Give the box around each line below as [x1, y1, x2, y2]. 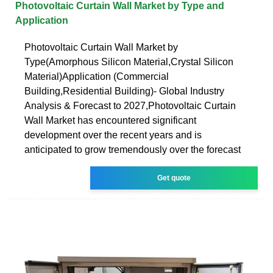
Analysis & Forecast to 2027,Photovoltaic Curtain [24, 100, 236, 111]
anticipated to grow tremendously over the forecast [24, 144, 241, 155]
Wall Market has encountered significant [24, 115, 196, 126]
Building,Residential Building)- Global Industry [24, 85, 224, 96]
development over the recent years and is [24, 129, 202, 140]
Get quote [157, 173, 191, 182]
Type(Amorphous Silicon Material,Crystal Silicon [24, 56, 233, 67]
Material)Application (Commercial [24, 71, 169, 82]
